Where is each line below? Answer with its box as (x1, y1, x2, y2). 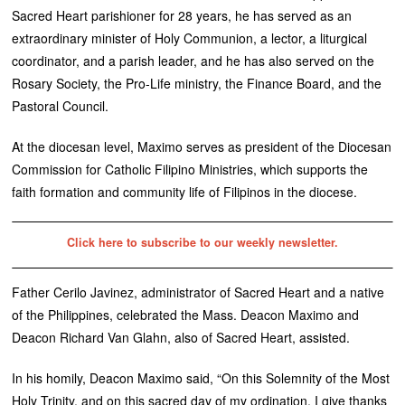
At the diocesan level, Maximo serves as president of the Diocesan (12, 137, 392, 155)
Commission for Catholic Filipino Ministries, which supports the (12, 159, 369, 178)
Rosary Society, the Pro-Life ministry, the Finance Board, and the (12, 73, 382, 92)
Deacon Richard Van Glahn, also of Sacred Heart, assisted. (12, 327, 351, 346)
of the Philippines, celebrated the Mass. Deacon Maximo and (12, 305, 360, 324)
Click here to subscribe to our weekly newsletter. (66, 233, 338, 250)
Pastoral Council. (12, 96, 109, 115)
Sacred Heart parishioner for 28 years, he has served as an (12, 5, 353, 24)
